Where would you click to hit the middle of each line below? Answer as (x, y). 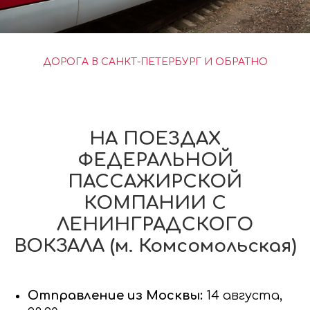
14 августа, (244, 295)
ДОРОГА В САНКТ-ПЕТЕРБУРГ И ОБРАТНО (155, 62)
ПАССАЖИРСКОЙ (155, 181)
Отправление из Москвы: (117, 295)
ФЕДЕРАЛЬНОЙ (155, 160)
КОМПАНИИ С (155, 203)
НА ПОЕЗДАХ (155, 138)
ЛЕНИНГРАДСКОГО (155, 224)
